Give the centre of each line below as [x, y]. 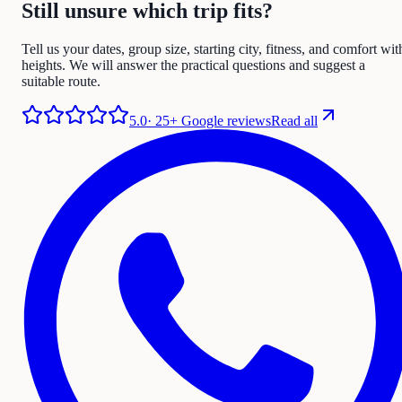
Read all [294, 121]
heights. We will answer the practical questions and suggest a [193, 66]
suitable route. [61, 82]
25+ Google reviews [213, 121]
